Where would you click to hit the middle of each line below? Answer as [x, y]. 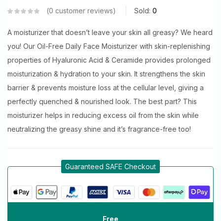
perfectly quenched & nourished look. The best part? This [102, 101]
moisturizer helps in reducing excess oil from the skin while [103, 115]
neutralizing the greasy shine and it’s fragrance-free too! [99, 129]
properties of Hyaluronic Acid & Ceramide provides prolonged [109, 60]
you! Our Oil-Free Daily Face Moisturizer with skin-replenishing [109, 46]
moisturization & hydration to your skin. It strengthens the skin [106, 74]
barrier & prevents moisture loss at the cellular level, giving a [106, 87]
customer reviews [83, 10]
